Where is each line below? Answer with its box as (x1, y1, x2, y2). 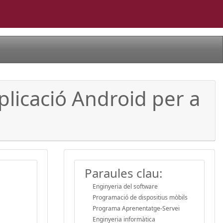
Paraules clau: (85, 164, 162, 181)
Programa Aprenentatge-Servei (93, 204, 180, 213)
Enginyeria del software (93, 182, 158, 191)
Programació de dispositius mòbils (93, 193, 188, 202)
